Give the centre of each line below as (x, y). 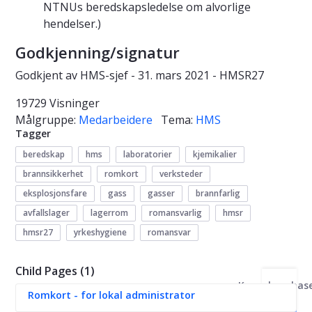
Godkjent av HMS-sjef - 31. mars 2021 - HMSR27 (140, 75)
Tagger (33, 133)
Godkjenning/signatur (97, 52)
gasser (161, 193)
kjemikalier (215, 154)
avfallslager (46, 212)
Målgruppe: (47, 119)
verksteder (181, 173)
